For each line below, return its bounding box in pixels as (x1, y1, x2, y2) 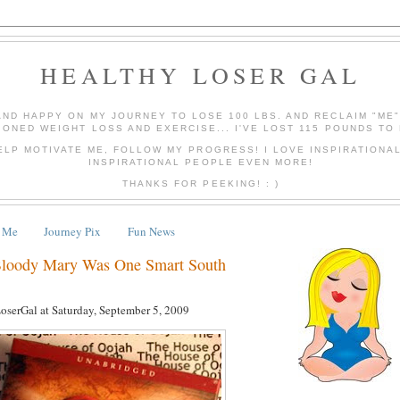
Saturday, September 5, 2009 (52, 302, 189, 319)
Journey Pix (44, 222, 102, 239)
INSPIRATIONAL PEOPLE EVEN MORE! (88, 156, 313, 167)
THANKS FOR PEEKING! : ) (122, 178, 279, 188)
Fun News (127, 222, 175, 239)
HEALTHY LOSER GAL (40, 60, 362, 90)
